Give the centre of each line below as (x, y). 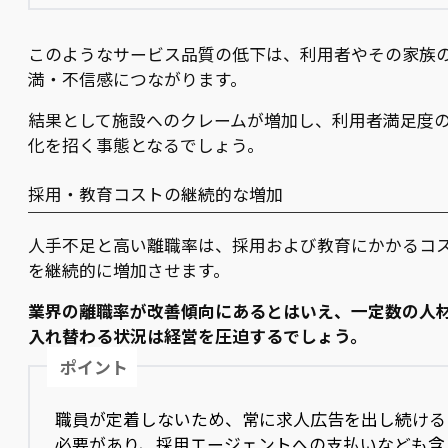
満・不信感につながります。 (137, 78)
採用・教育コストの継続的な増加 (155, 193)
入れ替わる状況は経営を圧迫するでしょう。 (197, 336)
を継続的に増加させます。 (129, 270)
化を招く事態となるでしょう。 (146, 144)
